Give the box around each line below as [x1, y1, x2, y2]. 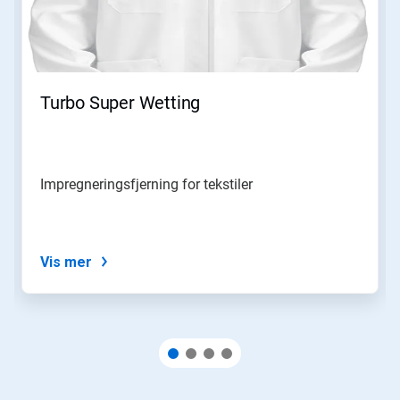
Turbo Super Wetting [40, 91, 201, 113]
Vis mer [40, 253, 92, 271]
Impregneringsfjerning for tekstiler [40, 175, 253, 193]
